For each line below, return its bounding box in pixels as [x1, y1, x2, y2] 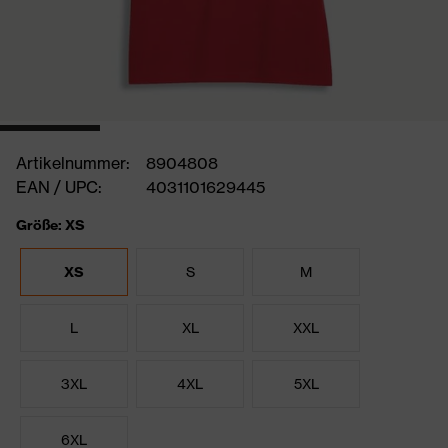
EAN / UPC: [16, 177, 102, 197]
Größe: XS [16, 216, 85, 234]
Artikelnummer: [16, 153, 130, 173]
